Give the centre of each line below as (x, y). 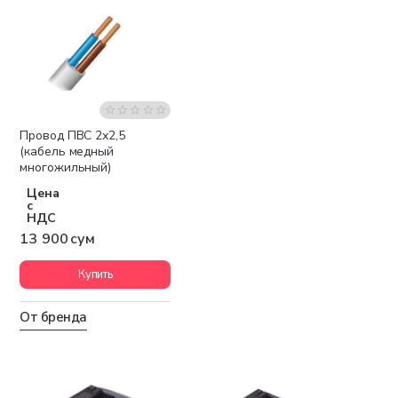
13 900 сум (58, 239)
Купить (95, 274)
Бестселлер (131, 137)
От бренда (53, 318)
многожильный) (66, 168)
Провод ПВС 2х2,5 (72, 136)
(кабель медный (67, 152)
